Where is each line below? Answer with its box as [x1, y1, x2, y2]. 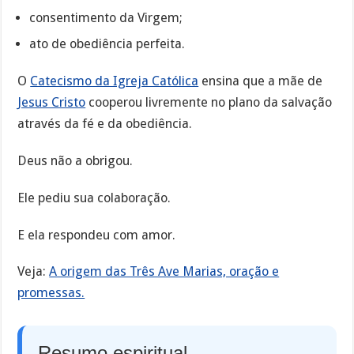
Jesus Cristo [17, 95, 86, 111]
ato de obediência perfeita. [29, 36, 186, 52]
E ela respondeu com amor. [17, 227, 176, 243]
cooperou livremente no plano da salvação [85, 95, 333, 111]
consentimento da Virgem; [29, 10, 183, 26]
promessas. [17, 285, 85, 301]
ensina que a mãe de [198, 73, 323, 89]
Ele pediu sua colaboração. [17, 190, 171, 205]
